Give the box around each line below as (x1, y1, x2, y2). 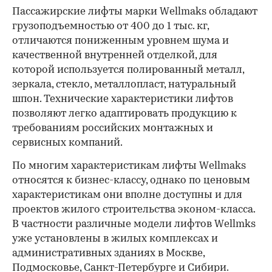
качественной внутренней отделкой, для (12, 50, 217, 61)
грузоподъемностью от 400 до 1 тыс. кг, (12, 21, 209, 32)
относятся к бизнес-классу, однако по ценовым (12, 175, 250, 186)
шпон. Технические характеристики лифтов (12, 94, 233, 105)
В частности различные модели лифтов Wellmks (12, 219, 256, 230)
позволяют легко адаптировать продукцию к (12, 109, 237, 120)
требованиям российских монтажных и (12, 123, 213, 134)
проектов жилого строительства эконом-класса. (12, 205, 255, 216)
